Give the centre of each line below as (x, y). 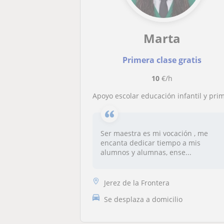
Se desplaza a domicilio (143, 199)
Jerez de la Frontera (137, 182)
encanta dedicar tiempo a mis (151, 143)
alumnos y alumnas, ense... (146, 152)
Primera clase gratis (162, 60)
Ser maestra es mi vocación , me (154, 133)
